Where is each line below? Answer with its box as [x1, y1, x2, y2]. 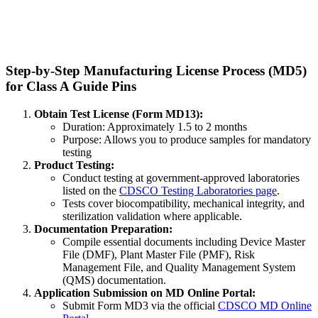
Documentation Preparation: [34, 222, 172, 235]
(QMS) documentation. [62, 273, 166, 286]
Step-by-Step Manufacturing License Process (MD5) [6, 63, 307, 79]
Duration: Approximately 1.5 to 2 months [62, 120, 247, 133]
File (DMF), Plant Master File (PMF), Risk [62, 248, 255, 261]
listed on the [62, 184, 119, 197]
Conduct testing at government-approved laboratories [62, 171, 300, 184]
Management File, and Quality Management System [62, 261, 295, 273]
